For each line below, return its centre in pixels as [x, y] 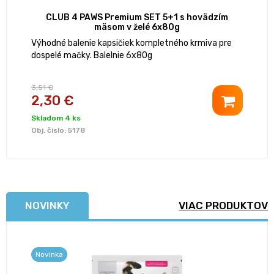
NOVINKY [47, 206]
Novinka [49, 255]
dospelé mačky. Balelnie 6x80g [92, 56]
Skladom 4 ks [56, 118]
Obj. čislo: [50, 131]
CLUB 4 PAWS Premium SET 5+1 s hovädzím [137, 18]
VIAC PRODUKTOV [223, 206]
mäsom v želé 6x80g [137, 28]
